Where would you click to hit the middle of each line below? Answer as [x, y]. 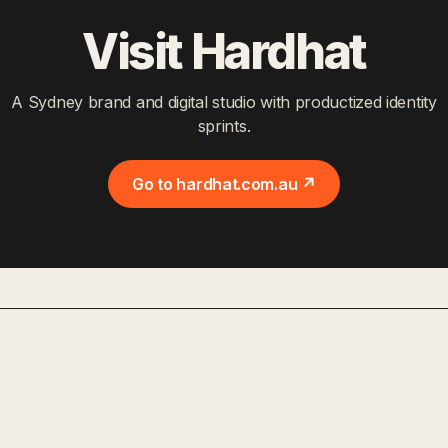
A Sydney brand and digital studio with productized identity [224, 102]
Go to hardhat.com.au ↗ [224, 184]
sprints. [224, 126]
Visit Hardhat [224, 51]
